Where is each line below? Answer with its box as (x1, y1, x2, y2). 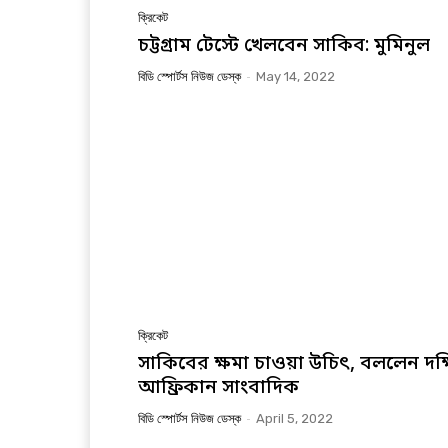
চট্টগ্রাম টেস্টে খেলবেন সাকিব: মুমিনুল (138, 34, 430, 60)
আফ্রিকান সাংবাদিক (138, 375, 299, 401)
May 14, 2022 (256, 69, 335, 85)
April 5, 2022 (256, 410, 333, 426)
